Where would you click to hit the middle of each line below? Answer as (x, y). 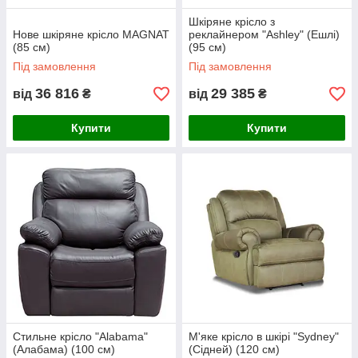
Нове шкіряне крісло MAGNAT (91, 34)
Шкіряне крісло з (232, 22)
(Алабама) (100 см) (64, 349)
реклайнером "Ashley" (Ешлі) (264, 34)
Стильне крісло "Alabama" (80, 336)
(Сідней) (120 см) (234, 349)
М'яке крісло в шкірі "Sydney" (264, 336)
